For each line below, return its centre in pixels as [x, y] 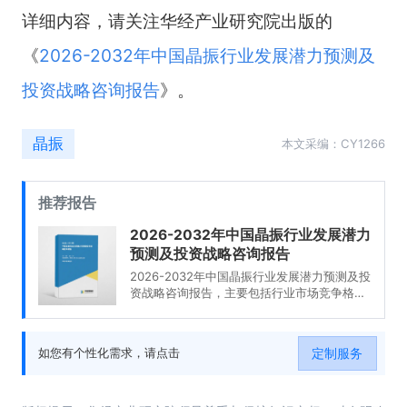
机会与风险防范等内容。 [194, 326]
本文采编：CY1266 [334, 143]
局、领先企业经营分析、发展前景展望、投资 [248, 309]
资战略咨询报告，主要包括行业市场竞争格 [242, 293]
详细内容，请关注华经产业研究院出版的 [177, 21]
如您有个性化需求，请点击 [109, 353]
